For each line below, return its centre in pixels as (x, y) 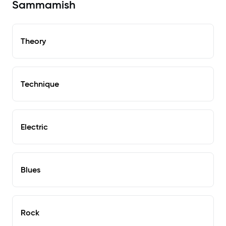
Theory (33, 41)
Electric (34, 127)
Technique (40, 84)
